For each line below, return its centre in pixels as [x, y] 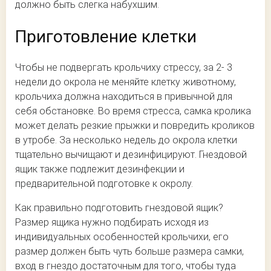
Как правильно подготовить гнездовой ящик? [119, 207]
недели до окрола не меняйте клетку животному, [126, 82]
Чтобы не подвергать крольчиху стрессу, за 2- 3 [124, 67]
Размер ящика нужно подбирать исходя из [112, 222]
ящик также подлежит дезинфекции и [100, 169]
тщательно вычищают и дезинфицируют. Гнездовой [131, 154]
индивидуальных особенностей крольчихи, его [122, 237]
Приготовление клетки [106, 36]
